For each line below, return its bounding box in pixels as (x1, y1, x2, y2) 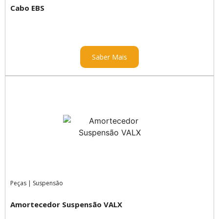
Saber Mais (92, 52, 127, 62)
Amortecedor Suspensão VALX (10, 199, 122, 210)
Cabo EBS (10, 2, 44, 13)
